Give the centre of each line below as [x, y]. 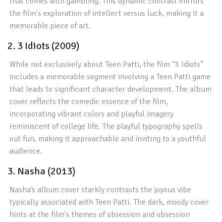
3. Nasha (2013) [41, 171]
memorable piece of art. [50, 26]
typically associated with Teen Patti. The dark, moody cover [109, 202]
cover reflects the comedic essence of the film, [89, 102]
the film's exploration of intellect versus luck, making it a [107, 13]
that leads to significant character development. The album [111, 89]
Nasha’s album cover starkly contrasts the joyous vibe [101, 190]
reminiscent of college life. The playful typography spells [106, 126]
